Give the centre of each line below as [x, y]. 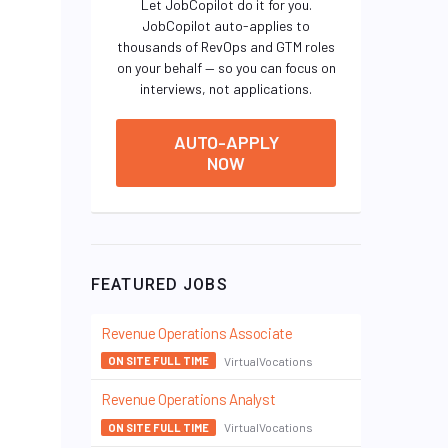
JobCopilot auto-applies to [226, 25]
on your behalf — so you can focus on [226, 67]
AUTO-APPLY [226, 142]
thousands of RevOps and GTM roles [226, 46]
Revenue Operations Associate [197, 333]
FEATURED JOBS [159, 284]
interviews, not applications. [226, 88]
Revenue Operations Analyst [188, 399]
